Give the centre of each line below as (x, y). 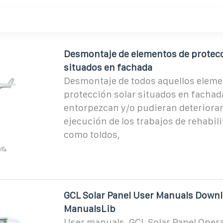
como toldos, (92, 134)
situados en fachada (108, 67)
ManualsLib (89, 209)
